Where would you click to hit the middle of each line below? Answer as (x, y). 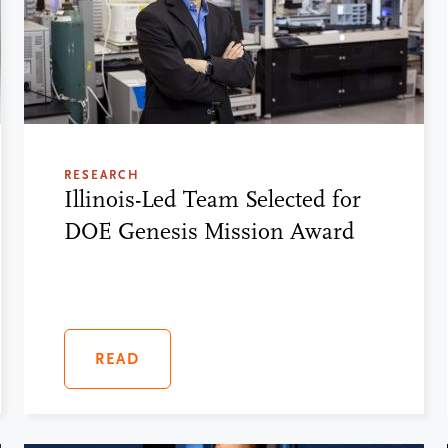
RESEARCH (102, 174)
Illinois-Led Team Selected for (212, 199)
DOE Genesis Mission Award (209, 231)
